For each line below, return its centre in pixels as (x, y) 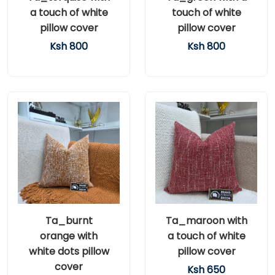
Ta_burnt (69, 221)
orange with (69, 236)
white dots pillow (69, 251)
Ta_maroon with (206, 221)
